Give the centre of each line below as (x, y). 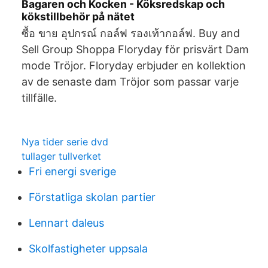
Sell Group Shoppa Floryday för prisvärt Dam (135, 49)
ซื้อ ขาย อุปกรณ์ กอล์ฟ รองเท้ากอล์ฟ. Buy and (131, 33)
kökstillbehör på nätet (78, 16)
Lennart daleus (66, 223)
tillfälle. (39, 98)
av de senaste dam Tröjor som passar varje (130, 82)
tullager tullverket (61, 156)
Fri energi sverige (72, 171)
